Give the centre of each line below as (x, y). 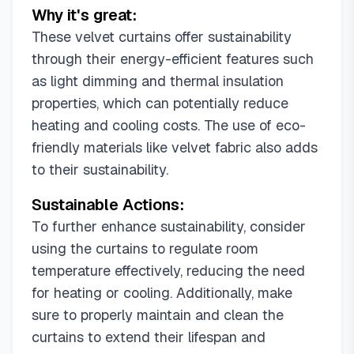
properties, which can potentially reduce (160, 103)
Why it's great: (84, 15)
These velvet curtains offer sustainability (162, 37)
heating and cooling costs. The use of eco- (169, 125)
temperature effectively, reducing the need (168, 271)
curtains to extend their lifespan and (149, 337)
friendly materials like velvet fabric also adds (175, 147)
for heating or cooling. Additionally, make (162, 293)
